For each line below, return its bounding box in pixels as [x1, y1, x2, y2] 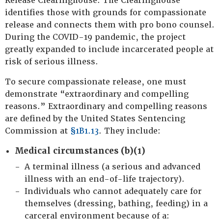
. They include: [99, 126, 161, 136]
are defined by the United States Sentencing [5, 113, 185, 124]
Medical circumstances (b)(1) [15, 145, 145, 156]
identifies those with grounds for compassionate [5, 7, 206, 18]
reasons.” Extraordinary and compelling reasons [5, 101, 207, 111]
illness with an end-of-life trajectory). [25, 174, 185, 184]
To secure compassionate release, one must [5, 77, 186, 87]
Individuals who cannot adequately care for [25, 186, 202, 196]
